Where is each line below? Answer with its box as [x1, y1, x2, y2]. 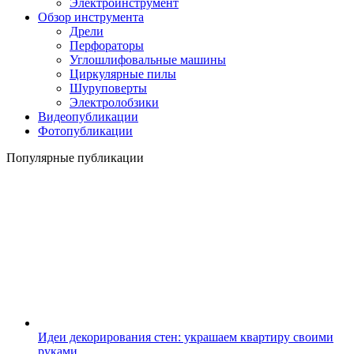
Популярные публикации [6, 151, 144, 165]
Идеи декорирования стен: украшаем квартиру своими [38, 330, 333, 345]
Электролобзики [70, 96, 159, 110]
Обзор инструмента [38, 10, 144, 24]
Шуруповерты [70, 81, 147, 96]
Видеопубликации [38, 110, 138, 124]
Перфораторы [70, 39, 144, 53]
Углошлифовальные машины [70, 53, 226, 67]
